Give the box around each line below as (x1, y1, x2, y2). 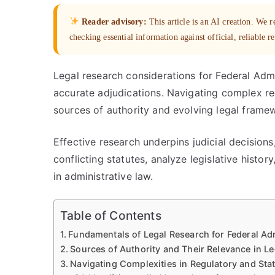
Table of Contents (60, 208, 161, 223)
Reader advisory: (82, 17, 147, 26)
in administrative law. (53, 170, 153, 182)
